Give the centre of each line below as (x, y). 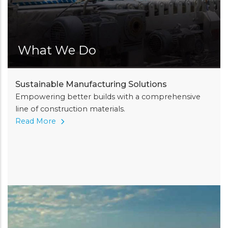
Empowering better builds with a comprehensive (108, 96)
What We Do (57, 50)
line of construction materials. (70, 109)
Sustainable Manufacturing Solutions (91, 84)
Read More (37, 121)
